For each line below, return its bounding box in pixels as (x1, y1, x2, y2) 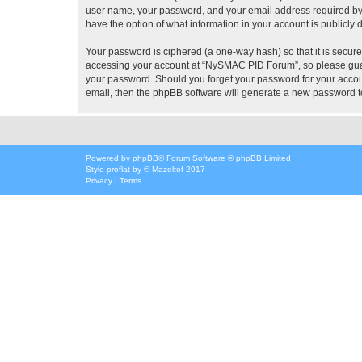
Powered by (86, 154, 133, 162)
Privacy (86, 176, 112, 185)
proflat (107, 165, 130, 174)
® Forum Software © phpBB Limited (158, 154, 291, 162)
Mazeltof (152, 165, 183, 174)
